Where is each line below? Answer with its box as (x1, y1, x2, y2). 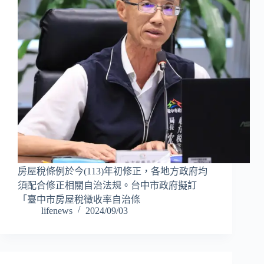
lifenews (41, 206, 72, 216)
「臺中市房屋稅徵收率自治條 (18, 194, 140, 205)
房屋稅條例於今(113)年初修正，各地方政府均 (18, 166, 207, 177)
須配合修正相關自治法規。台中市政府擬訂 (18, 180, 197, 191)
